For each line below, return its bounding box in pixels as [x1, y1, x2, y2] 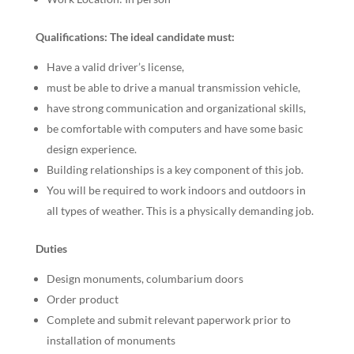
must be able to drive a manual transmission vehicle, [46, 81, 300, 94]
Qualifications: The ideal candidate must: [35, 30, 235, 43]
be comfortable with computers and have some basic [46, 122, 303, 135]
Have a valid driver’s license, [46, 60, 184, 73]
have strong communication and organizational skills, [46, 101, 306, 115]
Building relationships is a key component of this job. [46, 163, 303, 176]
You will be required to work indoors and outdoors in [46, 183, 306, 197]
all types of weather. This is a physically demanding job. [46, 204, 314, 217]
